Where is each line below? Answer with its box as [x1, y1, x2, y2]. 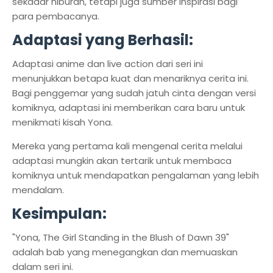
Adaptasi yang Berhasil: [12, 30, 193, 50]
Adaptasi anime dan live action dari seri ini [12, 57, 203, 70]
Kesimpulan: [12, 204, 107, 224]
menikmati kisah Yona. [12, 116, 115, 129]
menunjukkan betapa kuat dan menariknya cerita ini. [12, 72, 249, 85]
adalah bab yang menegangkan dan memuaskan [12, 246, 238, 258]
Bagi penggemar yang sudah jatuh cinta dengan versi [12, 87, 256, 99]
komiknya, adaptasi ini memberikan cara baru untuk [12, 101, 245, 114]
